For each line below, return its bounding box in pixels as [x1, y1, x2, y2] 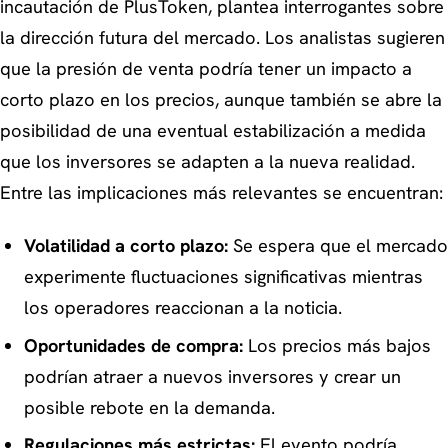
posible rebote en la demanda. [23, 395, 275, 420]
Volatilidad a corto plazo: [23, 234, 228, 259]
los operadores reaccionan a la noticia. [23, 296, 342, 321]
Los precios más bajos [242, 333, 431, 358]
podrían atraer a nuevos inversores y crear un [23, 364, 401, 389]
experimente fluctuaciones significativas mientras [23, 265, 423, 290]
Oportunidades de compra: [23, 333, 243, 358]
